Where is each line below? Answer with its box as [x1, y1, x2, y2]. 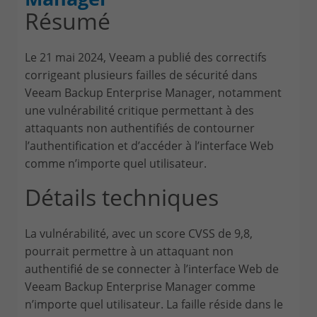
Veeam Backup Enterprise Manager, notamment [25, 84, 282, 100]
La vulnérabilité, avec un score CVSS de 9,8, [25, 225, 253, 241]
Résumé [25, 5, 110, 36]
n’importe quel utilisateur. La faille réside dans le [25, 296, 283, 312]
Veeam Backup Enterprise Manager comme [25, 278, 255, 294]
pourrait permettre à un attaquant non [25, 243, 234, 259]
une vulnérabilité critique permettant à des [25, 102, 254, 118]
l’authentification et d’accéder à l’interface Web [25, 137, 274, 154]
